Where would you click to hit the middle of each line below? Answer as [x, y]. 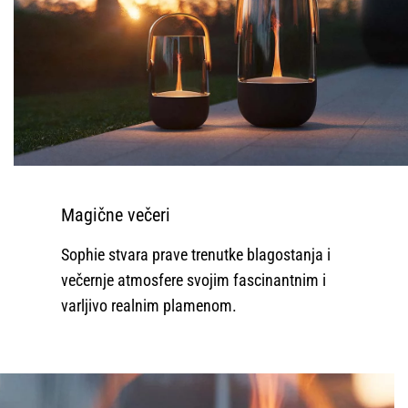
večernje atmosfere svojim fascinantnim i [194, 280]
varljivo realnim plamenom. [149, 306]
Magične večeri [116, 215]
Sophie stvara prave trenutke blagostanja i [196, 255]
